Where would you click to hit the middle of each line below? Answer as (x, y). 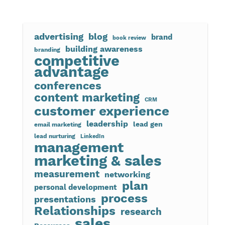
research (141, 212)
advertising (59, 37)
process (124, 198)
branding (47, 50)
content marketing (87, 98)
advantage (71, 72)
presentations (65, 200)
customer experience (101, 111)
